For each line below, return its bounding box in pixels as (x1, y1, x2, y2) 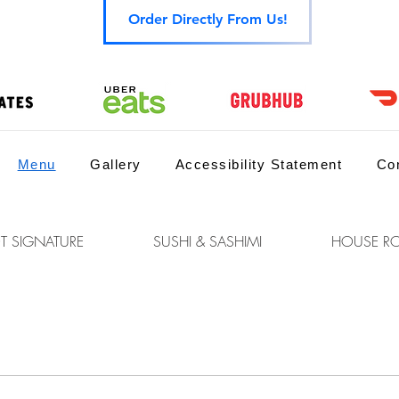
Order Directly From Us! (127, 10, 288, 28)
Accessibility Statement (175, 157, 343, 172)
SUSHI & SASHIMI (152, 232, 262, 251)
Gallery (90, 157, 142, 172)
